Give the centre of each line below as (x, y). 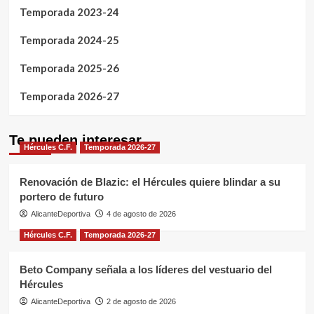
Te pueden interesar (75, 140)
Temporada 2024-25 (69, 40)
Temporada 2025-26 (69, 68)
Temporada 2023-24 (69, 12)
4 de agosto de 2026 (141, 213)
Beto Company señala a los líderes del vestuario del (145, 269)
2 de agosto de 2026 (141, 301)
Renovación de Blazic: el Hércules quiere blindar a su (150, 182)
